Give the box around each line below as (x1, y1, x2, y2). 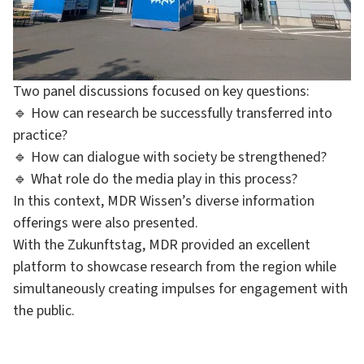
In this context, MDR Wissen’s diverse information (13, 191, 314, 211)
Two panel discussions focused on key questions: (13, 81, 310, 102)
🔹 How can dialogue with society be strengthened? (13, 147, 327, 167)
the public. (13, 301, 75, 321)
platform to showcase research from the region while (13, 257, 336, 277)
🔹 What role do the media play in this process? (13, 169, 297, 189)
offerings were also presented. (13, 213, 198, 233)
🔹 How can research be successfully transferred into (13, 103, 332, 123)
